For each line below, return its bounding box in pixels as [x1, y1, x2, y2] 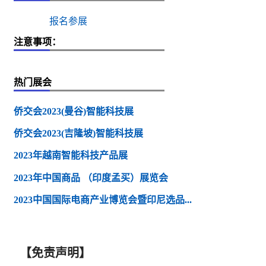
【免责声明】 [20, 246, 91, 260]
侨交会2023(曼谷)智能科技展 [14, 106, 134, 116]
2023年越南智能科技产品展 [14, 150, 128, 161]
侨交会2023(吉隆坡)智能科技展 [14, 128, 143, 139]
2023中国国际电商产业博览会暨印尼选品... [14, 194, 192, 205]
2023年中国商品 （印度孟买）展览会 [14, 172, 168, 183]
